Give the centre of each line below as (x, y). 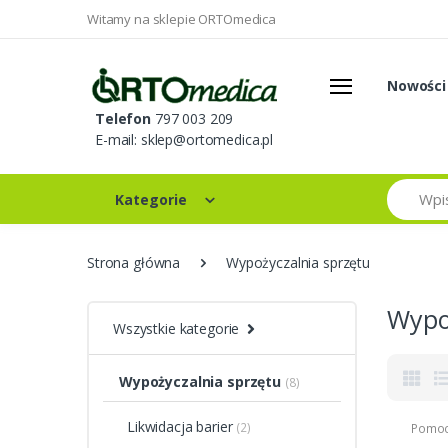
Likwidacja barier (180, 427)
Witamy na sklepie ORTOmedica (181, 19)
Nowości (416, 85)
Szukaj (407, 188)
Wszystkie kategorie (176, 329)
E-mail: (118, 140)
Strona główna (134, 263)
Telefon (123, 119)
